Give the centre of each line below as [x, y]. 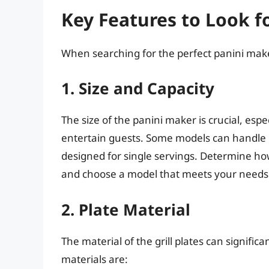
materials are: [95, 259]
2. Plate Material [126, 209]
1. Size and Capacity [138, 89]
